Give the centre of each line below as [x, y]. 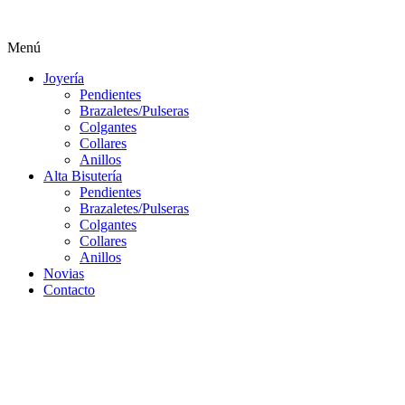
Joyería [64, 78]
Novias [64, 273]
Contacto [69, 290]
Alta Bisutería [83, 176]
